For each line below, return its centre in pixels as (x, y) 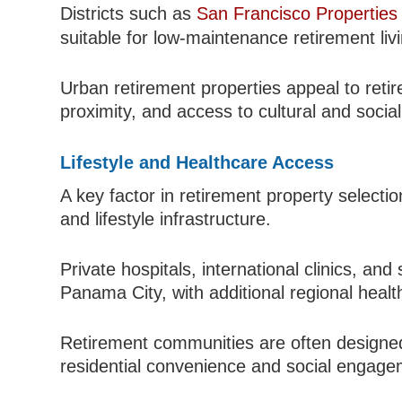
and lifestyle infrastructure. (166, 219)
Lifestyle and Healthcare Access (197, 163)
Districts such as (129, 14)
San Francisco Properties (297, 14)
